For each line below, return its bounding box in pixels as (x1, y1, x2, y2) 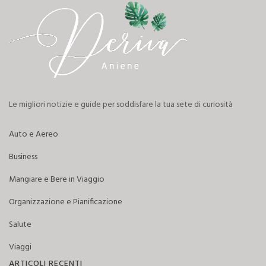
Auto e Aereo (9, 128, 58, 141)
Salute (9, 218, 31, 232)
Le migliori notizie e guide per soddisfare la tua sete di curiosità (9, 98, 233, 112)
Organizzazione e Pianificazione (9, 195, 122, 209)
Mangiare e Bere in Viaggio (9, 173, 104, 186)
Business (9, 150, 37, 164)
